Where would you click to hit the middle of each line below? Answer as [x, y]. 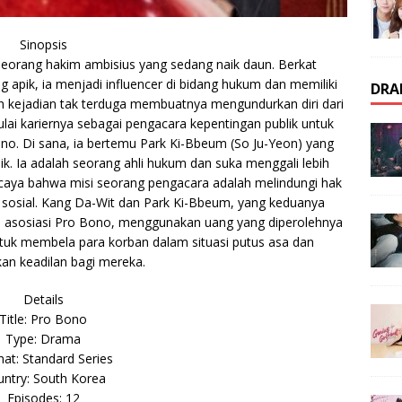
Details [43, 299]
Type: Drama [44, 338]
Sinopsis [43, 44]
